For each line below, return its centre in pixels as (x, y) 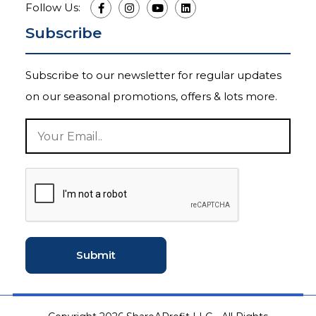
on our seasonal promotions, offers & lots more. (151, 97)
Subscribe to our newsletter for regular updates (153, 75)
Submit (96, 255)
